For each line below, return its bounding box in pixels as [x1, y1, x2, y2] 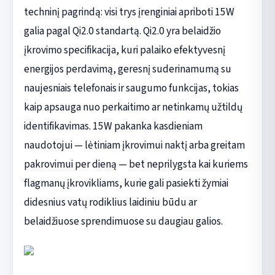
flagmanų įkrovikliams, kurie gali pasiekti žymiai [23, 176, 228, 192]
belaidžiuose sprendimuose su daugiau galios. [23, 214, 223, 230]
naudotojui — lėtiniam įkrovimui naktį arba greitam [23, 137, 245, 153]
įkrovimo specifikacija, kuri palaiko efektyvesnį [23, 42, 225, 58]
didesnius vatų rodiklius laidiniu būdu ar [23, 195, 197, 211]
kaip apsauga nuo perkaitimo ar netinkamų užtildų [23, 99, 242, 115]
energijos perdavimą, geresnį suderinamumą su [23, 61, 231, 77]
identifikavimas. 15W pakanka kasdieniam [23, 118, 203, 134]
